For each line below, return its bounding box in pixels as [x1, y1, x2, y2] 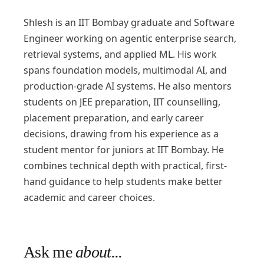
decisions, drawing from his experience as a [24, 127, 219, 140]
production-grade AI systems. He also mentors [24, 80, 232, 93]
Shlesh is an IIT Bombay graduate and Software [24, 16, 235, 29]
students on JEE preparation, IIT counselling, [24, 95, 220, 108]
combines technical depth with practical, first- [24, 159, 227, 172]
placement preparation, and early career [24, 111, 204, 124]
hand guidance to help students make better [24, 175, 223, 188]
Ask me [24, 243, 76, 261]
